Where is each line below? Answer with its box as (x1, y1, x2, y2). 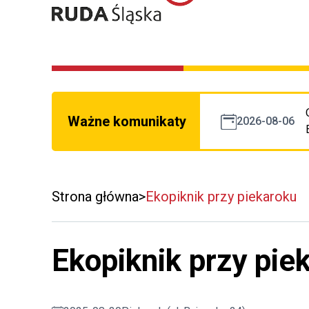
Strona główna (52, 188, 139, 206)
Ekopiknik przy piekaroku (146, 188, 297, 206)
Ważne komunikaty (68, 113, 186, 130)
